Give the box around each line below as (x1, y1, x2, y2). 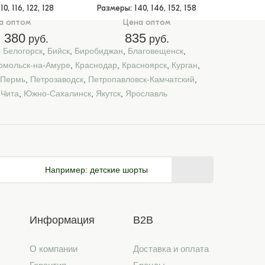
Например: (45, 165, 88, 174)
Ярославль (125, 89, 167, 98)
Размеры (97, 3, 131, 13)
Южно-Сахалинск (24, 89, 91, 98)
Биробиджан (75, 46, 123, 56)
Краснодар (75, 60, 117, 70)
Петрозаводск (30, 75, 83, 84)
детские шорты (88, 165, 148, 174)
